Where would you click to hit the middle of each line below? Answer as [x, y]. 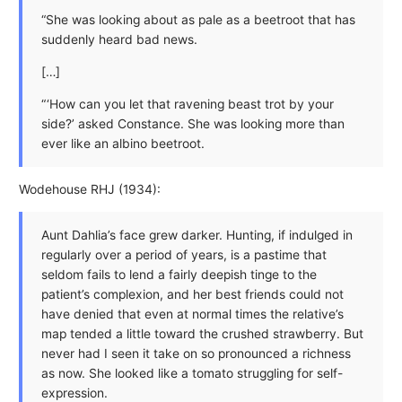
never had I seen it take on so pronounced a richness [196, 353]
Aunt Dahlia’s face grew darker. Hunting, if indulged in [197, 235]
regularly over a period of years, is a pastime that [184, 254]
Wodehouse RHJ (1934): [89, 189]
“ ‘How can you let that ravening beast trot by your [187, 104]
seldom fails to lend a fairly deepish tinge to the [179, 274]
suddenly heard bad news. [119, 40]
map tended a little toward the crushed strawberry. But [202, 333]
